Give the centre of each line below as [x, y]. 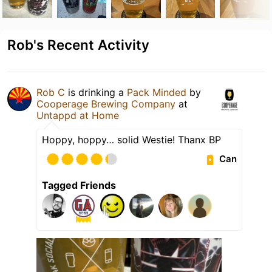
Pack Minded [157, 92]
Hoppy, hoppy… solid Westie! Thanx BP [131, 139]
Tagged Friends [79, 185]
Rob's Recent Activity [78, 44]
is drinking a [96, 92]
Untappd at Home [78, 115]
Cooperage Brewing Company [106, 104]
